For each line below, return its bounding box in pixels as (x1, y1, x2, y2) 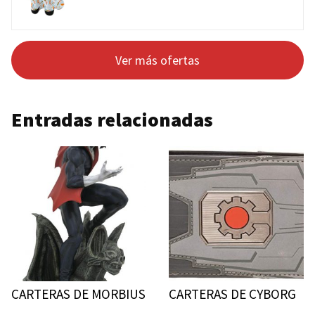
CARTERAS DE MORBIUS (11, 285, 146, 302)
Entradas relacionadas (11, 107, 213, 132)
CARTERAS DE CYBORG (169, 285, 296, 302)
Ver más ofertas (115, 52, 200, 68)
